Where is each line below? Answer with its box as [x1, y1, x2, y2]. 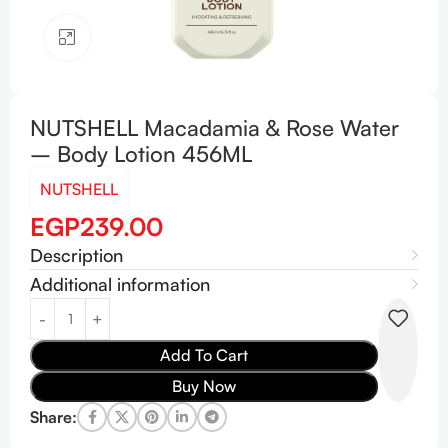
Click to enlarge [89, 28, 198, 47]
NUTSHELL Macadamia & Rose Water [30, 114, 399, 141]
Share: [30, 406, 77, 427]
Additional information [30, 273, 210, 295]
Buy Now [172, 376, 236, 396]
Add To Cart [160, 345, 248, 365]
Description [30, 244, 123, 266]
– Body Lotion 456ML [30, 140, 252, 167]
